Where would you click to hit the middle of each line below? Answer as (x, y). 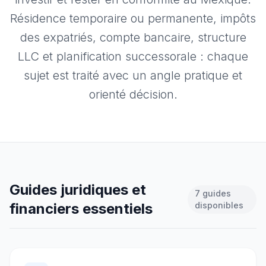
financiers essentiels (81, 209)
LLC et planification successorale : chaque (133, 56)
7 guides (213, 193)
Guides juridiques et (78, 190)
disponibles (219, 205)
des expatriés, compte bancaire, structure (133, 37)
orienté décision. (133, 94)
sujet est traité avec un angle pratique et (133, 75)
